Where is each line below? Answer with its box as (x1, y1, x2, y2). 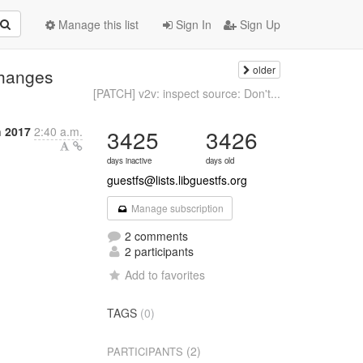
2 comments (122, 228, 189, 244)
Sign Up (237, 16, 280, 32)
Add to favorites (125, 267, 206, 283)
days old (206, 155, 235, 166)
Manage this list (55, 16, 139, 32)
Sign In (173, 16, 211, 32)
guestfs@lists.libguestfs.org (107, 172, 248, 188)
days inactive (107, 155, 152, 166)
